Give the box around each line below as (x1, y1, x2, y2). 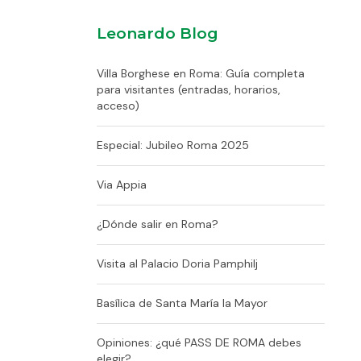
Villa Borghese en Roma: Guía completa (96, 66, 305, 81)
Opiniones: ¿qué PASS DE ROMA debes (96, 335, 301, 350)
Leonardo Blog (96, 24, 218, 43)
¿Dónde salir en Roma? (96, 217, 218, 231)
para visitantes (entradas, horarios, (96, 82, 280, 97)
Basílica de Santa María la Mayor (96, 296, 268, 310)
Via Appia (96, 177, 147, 192)
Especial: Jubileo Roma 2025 (96, 138, 249, 152)
